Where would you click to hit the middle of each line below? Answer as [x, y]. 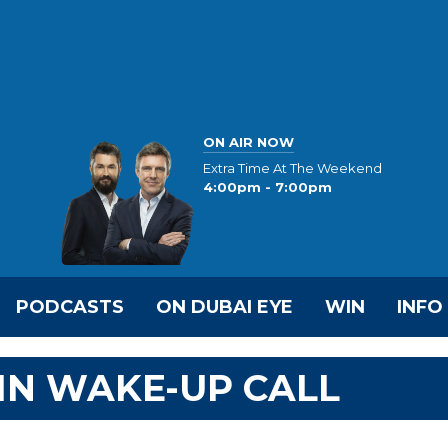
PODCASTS [70, 307]
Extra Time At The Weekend [292, 168]
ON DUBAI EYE [224, 307]
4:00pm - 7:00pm [267, 187]
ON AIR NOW [248, 141]
